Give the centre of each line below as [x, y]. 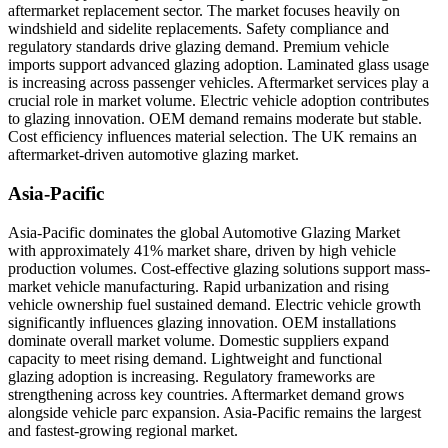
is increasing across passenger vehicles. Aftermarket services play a [218, 83]
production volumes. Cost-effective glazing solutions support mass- [219, 268]
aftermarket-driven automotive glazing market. [153, 155]
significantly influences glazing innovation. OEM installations [202, 322]
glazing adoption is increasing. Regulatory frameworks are [191, 376]
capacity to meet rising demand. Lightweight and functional [195, 358]
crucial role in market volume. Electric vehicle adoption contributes [218, 101]
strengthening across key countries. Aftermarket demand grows [206, 394]
